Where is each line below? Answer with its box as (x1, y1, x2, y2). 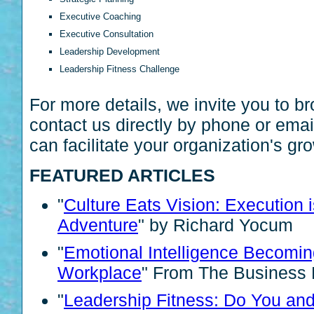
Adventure (57, 215, 138, 235)
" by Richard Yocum (138, 215, 293, 235)
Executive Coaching (60, 11, 141, 22)
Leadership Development (60, 46, 160, 57)
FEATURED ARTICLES (29, 165, 215, 185)
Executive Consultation (60, 28, 153, 39)
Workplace (57, 263, 142, 283)
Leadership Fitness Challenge (60, 63, 179, 74)
